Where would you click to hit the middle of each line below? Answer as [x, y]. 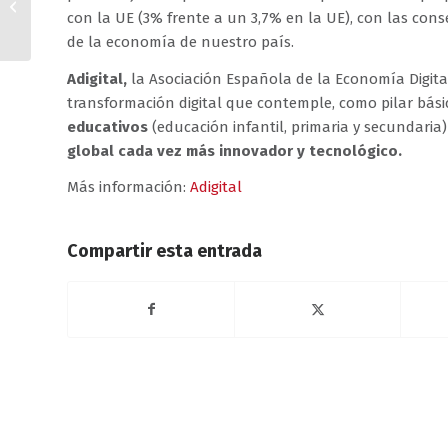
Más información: [128, 187]
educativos [107, 126]
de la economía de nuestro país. [180, 41]
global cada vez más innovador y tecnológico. [234, 150]
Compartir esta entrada [164, 251]
